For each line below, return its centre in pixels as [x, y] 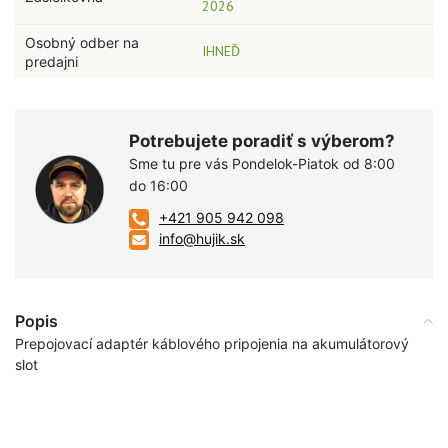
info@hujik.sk [202, 239]
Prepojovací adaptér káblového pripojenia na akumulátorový [212, 344]
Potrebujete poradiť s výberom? [262, 141]
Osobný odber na [82, 43]
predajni [51, 62]
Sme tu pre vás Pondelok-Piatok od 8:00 [262, 164]
